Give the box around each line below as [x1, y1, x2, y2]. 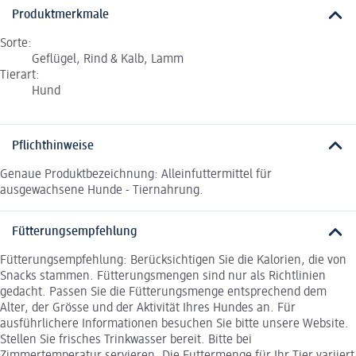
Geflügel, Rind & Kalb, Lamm [32, 53, 184, 67]
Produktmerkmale [12, 9, 109, 22]
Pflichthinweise [12, 139, 94, 153]
